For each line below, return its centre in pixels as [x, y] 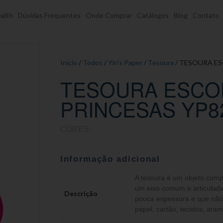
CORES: [76, 129]
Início [69, 62]
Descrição [81, 193]
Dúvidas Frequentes [49, 15]
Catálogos [153, 15]
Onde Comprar [109, 15]
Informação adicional [110, 159]
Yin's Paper [125, 62]
